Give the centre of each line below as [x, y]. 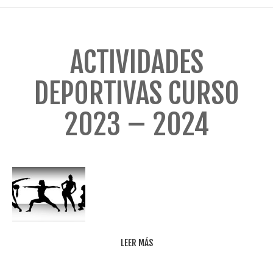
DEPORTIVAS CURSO [136, 94]
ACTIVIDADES [136, 62]
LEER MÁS [136, 243]
